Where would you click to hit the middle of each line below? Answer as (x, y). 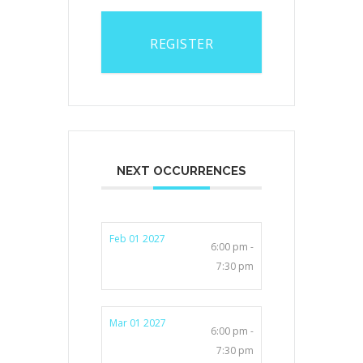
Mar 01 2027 (138, 323)
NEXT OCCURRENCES (181, 171)
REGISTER (181, 44)
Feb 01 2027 (137, 239)
